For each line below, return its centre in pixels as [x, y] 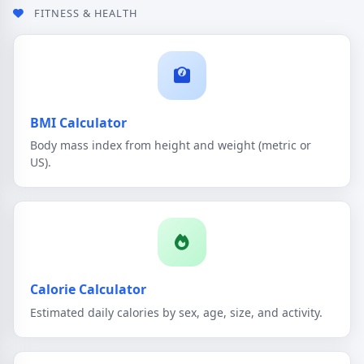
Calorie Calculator [88, 290]
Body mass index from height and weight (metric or [171, 145]
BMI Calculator [78, 122]
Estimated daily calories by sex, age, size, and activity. [176, 313]
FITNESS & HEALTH [84, 13]
